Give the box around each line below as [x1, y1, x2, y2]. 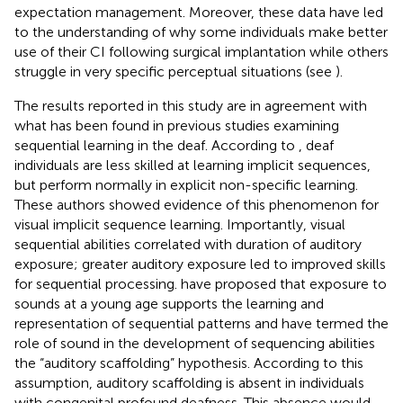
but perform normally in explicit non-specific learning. [14, 176, 358, 194]
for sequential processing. [14, 275, 181, 293]
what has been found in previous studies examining [14, 117, 339, 135]
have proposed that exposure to [181, 275, 387, 293]
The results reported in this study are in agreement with [14, 97, 367, 115]
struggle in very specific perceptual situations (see [14, 63, 336, 81]
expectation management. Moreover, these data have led [14, 4, 383, 22]
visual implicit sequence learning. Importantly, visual [14, 216, 345, 234]
